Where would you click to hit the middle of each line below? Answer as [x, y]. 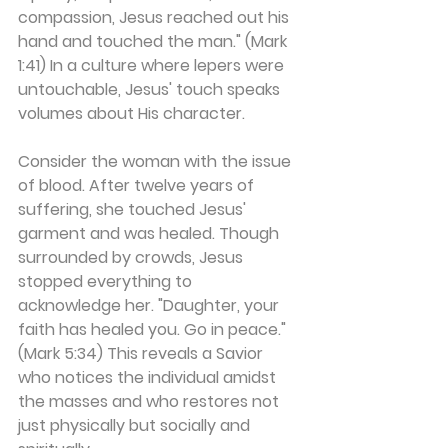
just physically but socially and [136, 425]
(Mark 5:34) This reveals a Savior [142, 353]
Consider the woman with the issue [156, 161]
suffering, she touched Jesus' [134, 209]
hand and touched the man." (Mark [154, 41]
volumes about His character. [131, 113]
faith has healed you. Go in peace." [154, 329]
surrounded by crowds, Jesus [132, 257]
